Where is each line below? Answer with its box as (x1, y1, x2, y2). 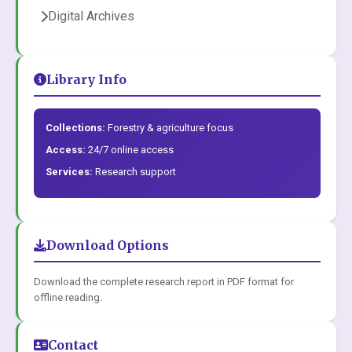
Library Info (46, 71, 126, 87)
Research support (93, 166, 176, 178)
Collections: (46, 122, 105, 134)
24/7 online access (86, 144, 174, 156)
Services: (46, 166, 93, 178)
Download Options (46, 237, 169, 253)
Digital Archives (48, 9, 134, 24)
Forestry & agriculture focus (105, 122, 233, 134)
